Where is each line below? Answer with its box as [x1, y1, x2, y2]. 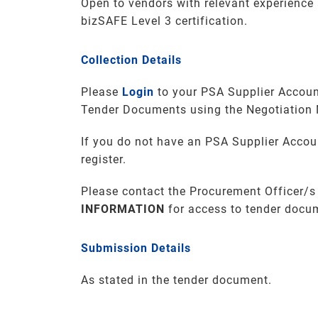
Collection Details [81, 53, 182, 67]
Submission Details [81, 241, 191, 255]
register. [81, 153, 126, 166]
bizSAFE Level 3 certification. [81, 14, 248, 28]
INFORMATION [81, 202, 165, 216]
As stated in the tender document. [81, 273, 272, 287]
